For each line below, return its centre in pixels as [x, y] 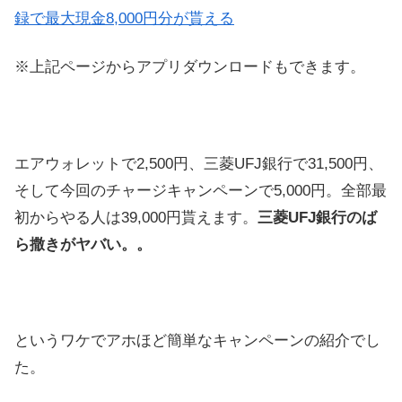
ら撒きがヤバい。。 [83, 244]
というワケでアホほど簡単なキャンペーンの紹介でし [197, 341]
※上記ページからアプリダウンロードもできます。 [190, 67]
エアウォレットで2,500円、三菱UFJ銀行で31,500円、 [199, 163]
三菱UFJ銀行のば [317, 217]
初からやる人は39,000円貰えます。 [136, 217]
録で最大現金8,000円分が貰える [124, 19]
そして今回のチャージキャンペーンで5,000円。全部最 [201, 190]
